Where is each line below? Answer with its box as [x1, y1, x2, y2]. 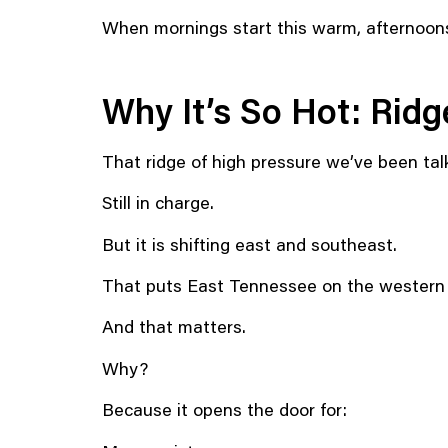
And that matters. [102, 314, 246, 339]
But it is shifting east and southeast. [102, 231, 397, 256]
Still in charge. [102, 190, 214, 215]
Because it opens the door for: [102, 397, 347, 422]
